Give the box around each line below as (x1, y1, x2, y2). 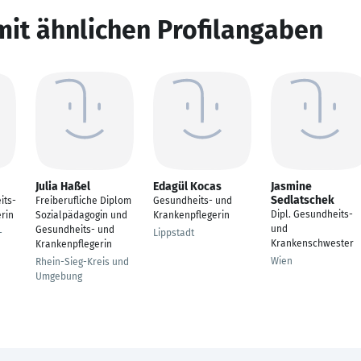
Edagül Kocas (153, 180, 222, 193)
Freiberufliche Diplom (35, 195, 131, 206)
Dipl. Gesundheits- (271, 209, 353, 220)
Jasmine (271, 180, 312, 193)
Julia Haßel (35, 180, 90, 193)
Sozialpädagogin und (35, 210, 127, 221)
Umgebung (35, 271, 82, 282)
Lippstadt (153, 227, 194, 239)
